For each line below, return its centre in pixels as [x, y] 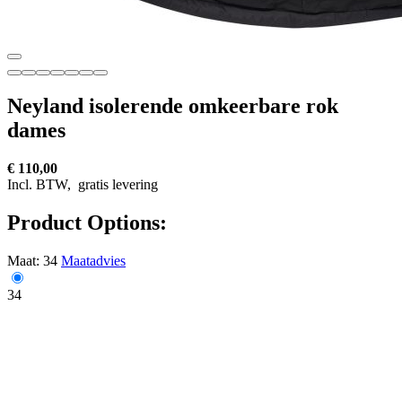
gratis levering [116, 184]
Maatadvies [93, 260]
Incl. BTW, [41, 184]
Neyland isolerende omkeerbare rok [173, 105]
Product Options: [87, 222]
